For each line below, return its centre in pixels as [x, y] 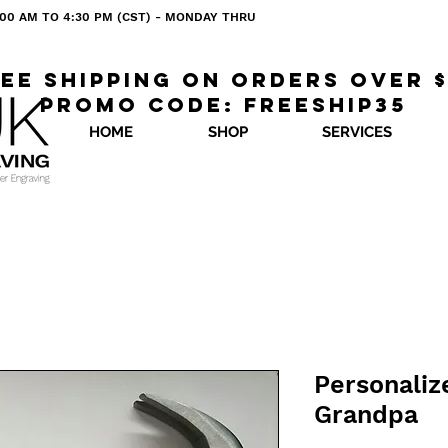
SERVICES [357, 132]
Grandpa [366, 414]
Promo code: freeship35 [223, 104]
